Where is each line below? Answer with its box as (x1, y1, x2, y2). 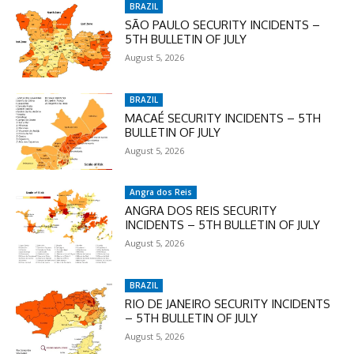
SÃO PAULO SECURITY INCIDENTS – (125, 17, 321, 32)
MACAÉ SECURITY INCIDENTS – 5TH (125, 110, 322, 126)
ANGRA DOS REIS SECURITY (125, 203, 277, 219)
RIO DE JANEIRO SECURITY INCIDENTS (125, 296, 331, 312)
